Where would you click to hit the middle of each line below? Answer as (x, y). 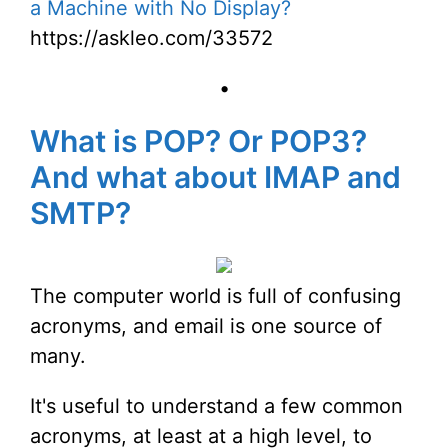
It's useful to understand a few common (216, 406)
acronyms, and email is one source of (206, 326)
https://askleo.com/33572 (151, 38)
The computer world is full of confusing (215, 296)
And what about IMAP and (215, 177)
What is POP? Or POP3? (198, 141)
